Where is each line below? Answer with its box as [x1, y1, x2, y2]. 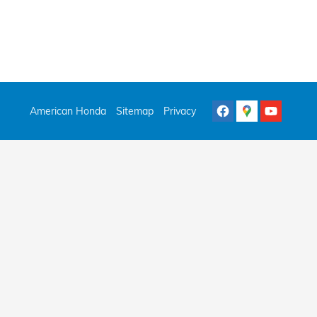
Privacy [163, 104, 196, 117]
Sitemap [116, 104, 154, 117]
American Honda [30, 104, 106, 117]
